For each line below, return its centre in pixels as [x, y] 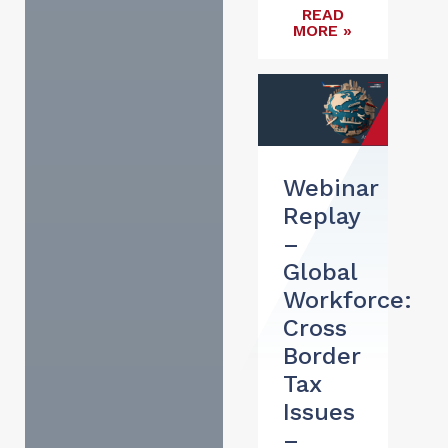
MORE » [323, 30]
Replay [321, 215]
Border [321, 355]
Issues [318, 411]
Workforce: [347, 299]
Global [319, 271]
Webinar [330, 187]
